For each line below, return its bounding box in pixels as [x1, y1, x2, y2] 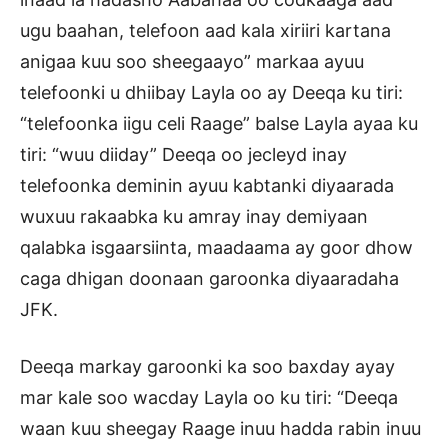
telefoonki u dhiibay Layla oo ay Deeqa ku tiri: [20, 81, 403, 103]
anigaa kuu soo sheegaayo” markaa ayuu [20, 50, 364, 72]
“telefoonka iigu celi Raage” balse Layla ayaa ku [20, 112, 418, 134]
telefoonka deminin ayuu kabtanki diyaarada [20, 174, 394, 196]
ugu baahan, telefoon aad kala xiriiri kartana [20, 19, 391, 41]
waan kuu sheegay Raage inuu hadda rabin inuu [20, 417, 421, 439]
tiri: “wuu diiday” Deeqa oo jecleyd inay [20, 143, 347, 165]
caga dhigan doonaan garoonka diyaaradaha [20, 267, 399, 289]
